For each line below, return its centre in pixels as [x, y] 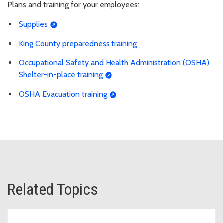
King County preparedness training [78, 43]
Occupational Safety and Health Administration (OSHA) [114, 63]
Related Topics [53, 189]
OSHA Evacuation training [63, 94]
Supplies [33, 24]
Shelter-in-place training [61, 75]
